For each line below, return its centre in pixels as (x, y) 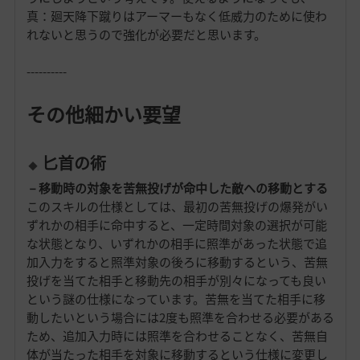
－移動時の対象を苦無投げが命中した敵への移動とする (177, 188)
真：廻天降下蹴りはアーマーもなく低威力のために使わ (176, 16)
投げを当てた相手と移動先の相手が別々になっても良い (176, 281)
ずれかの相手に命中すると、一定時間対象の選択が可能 (176, 225)
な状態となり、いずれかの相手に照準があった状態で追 (176, 244)
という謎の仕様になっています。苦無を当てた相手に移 (176, 299)
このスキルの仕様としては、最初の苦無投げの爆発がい (177, 207)
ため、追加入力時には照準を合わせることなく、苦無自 (177, 336)
